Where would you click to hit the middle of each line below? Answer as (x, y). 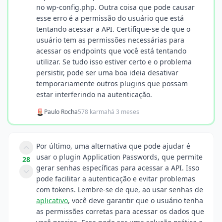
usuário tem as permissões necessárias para (110, 40)
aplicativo (52, 200)
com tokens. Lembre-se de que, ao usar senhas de (120, 190)
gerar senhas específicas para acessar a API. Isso (118, 168)
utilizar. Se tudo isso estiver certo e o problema (114, 62)
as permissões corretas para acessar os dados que (120, 211)
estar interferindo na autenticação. (94, 94)
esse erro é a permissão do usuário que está (110, 18)
